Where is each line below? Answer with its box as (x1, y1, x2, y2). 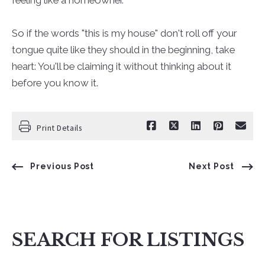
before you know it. (11, 76, 98, 89)
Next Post (189, 161, 235, 172)
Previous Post (30, 161, 95, 172)
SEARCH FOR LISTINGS (11, 229, 244, 251)
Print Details (36, 122, 82, 133)
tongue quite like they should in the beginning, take (11, 43, 235, 56)
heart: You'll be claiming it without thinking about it (11, 60, 231, 72)
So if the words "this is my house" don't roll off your (11, 27, 237, 39)
